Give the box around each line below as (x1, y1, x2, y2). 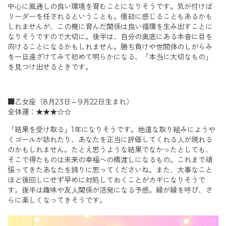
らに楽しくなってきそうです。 (8, 195, 106, 205)
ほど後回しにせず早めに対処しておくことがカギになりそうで (8, 175, 205, 185)
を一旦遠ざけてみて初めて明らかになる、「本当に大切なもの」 (8, 52, 212, 62)
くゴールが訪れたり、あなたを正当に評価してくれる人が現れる (8, 135, 212, 144)
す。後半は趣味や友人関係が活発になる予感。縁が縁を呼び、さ (8, 185, 212, 195)
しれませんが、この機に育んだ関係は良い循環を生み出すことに (8, 22, 212, 32)
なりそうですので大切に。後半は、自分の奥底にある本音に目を (8, 32, 212, 42)
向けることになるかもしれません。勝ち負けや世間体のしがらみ (8, 42, 212, 52)
